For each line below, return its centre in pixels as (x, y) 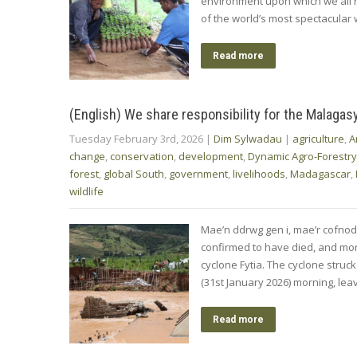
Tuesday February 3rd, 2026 (136, 138)
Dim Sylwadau (248, 138)
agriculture (318, 138)
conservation (142, 156)
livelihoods (259, 173)
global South (134, 173)
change (87, 156)
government (198, 173)
